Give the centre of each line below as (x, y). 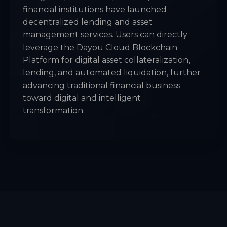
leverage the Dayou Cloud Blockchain (100, 48)
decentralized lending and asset (88, 22)
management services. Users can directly (105, 35)
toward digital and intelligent (82, 98)
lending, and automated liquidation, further (112, 73)
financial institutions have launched (95, 10)
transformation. (54, 111)
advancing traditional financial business (102, 86)
